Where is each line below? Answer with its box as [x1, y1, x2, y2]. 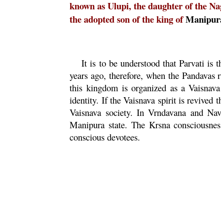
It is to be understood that [81, 57, 179, 69]
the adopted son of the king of [70, 12, 186, 26]
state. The [105, 118, 149, 131]
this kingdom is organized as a [70, 81, 189, 94]
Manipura [70, 118, 105, 131]
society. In [101, 106, 148, 118]
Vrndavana [148, 106, 186, 118]
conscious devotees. [70, 131, 141, 143]
